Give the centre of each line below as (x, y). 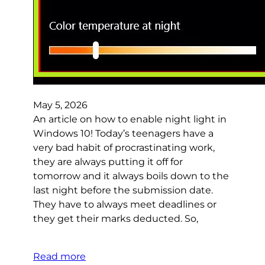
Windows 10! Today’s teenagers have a (123, 134)
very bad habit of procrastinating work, (124, 148)
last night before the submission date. (123, 190)
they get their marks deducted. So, (116, 219)
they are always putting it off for (108, 162)
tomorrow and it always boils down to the (131, 176)
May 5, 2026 (60, 105)
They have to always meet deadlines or (125, 205)
